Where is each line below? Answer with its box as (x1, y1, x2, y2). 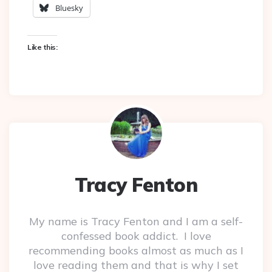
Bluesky (55, 2, 83, 13)
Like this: (27, 42, 57, 52)
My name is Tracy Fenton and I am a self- (29, 214, 243, 228)
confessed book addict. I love (61, 229, 211, 243)
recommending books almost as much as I (29, 243, 243, 257)
